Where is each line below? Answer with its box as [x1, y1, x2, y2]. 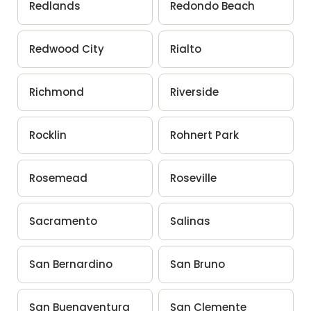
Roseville [170, 170, 217, 185]
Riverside [170, 84, 219, 99]
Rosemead [28, 170, 87, 185]
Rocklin [28, 127, 67, 142]
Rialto [170, 41, 201, 56]
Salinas [170, 213, 210, 228]
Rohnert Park [170, 127, 239, 142]
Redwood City [28, 41, 104, 56]
